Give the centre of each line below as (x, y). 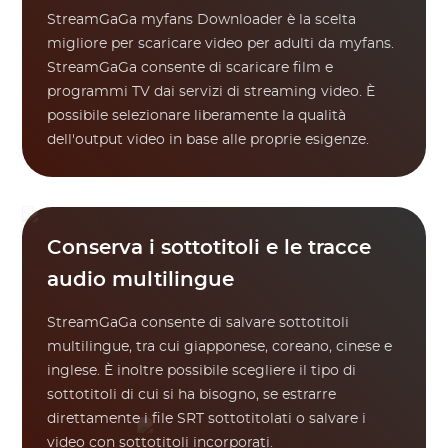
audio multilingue (141, 280)
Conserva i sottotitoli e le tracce (209, 248)
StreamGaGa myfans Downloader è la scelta (202, 20)
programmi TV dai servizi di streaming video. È (211, 92)
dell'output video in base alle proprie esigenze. (208, 140)
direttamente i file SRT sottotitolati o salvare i (207, 419)
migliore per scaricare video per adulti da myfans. (221, 44)
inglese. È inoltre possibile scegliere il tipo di (202, 371)
